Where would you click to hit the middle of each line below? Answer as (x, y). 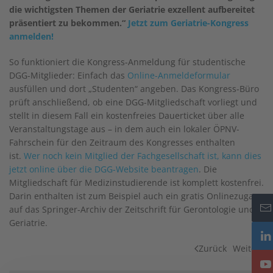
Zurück (213, 248)
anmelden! (33, 36)
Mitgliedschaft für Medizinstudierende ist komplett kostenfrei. (136, 183)
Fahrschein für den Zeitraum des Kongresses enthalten (122, 142)
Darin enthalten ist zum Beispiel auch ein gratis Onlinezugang (136, 196)
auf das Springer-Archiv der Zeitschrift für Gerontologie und (132, 209)
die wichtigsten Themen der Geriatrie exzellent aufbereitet (132, 9)
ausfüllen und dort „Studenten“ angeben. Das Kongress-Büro (134, 89)
